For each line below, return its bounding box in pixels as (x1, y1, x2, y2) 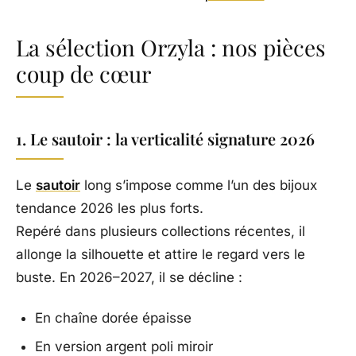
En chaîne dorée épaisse (35, 310, 192, 327)
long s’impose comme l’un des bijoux (80, 177, 317, 194)
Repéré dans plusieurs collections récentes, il (16, 223, 305, 240)
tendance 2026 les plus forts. (16, 200, 203, 217)
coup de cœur (16, 59, 151, 89)
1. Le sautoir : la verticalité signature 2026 (16, 128, 315, 150)
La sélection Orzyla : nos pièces (16, 33, 326, 63)
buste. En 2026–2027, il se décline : (16, 269, 242, 286)
